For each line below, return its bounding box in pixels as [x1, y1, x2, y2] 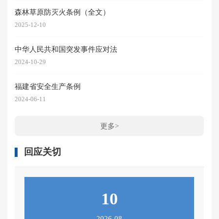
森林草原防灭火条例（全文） [15, 8, 110, 17]
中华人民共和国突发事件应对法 [15, 44, 118, 53]
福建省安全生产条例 [15, 82, 81, 90]
